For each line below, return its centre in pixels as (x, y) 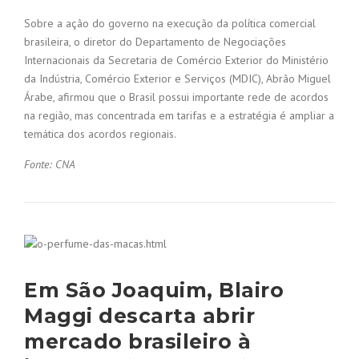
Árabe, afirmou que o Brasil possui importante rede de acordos (176, 97)
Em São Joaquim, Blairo (154, 290)
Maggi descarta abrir (139, 316)
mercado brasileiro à (137, 342)
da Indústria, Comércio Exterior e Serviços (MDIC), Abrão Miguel (177, 79)
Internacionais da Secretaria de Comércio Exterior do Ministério (176, 61)
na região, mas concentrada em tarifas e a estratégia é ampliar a (179, 116)
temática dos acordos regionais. (100, 134)
